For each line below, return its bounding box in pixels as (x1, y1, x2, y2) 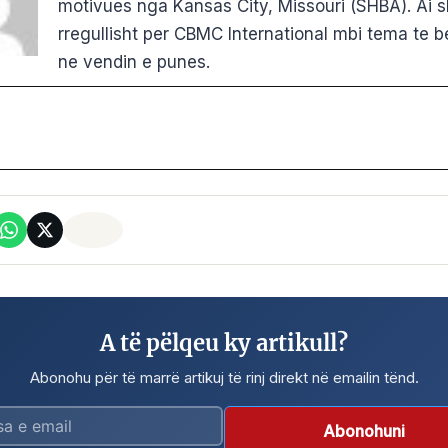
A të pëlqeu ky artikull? (100, 329, 348, 358)
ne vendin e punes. (57, 51, 210, 72)
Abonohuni (323, 421, 406, 442)
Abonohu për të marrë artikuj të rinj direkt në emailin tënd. (29, 368, 419, 388)
